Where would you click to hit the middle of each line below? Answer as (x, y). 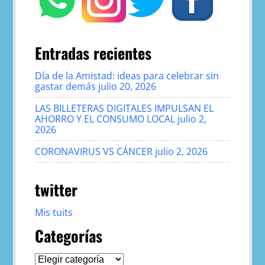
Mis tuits (54, 213)
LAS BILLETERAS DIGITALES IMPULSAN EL (125, 109)
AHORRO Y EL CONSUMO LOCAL (105, 119)
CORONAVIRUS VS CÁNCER (94, 152)
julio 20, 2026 (127, 87)
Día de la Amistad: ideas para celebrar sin (127, 76)
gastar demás (66, 87)
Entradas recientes (93, 53)
